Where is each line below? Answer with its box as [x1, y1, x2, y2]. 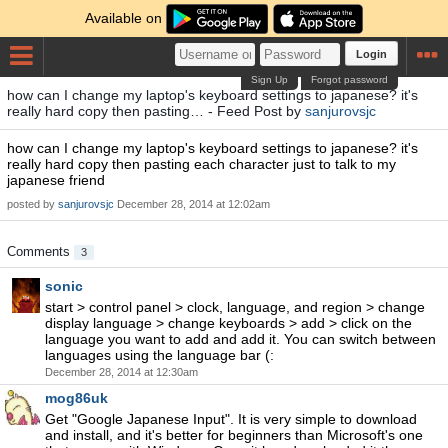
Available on [85, 10, 167, 26]
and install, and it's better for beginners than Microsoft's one [45, 427, 423, 443]
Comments [7, 244, 74, 259]
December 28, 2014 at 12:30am [45, 366, 198, 378]
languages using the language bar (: [45, 347, 274, 363]
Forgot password [311, 74, 389, 85]
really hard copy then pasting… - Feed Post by [7, 103, 305, 119]
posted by [7, 198, 58, 210]
